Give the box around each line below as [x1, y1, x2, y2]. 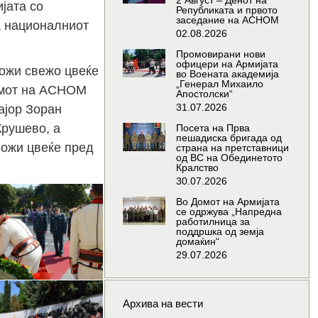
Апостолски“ [175, 88, 233, 100]
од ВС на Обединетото [175, 152, 283, 164]
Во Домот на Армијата [175, 196, 280, 208]
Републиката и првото [175, 4, 278, 16]
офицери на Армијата [175, 58, 278, 70]
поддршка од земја [175, 226, 264, 238]
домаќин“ [175, 236, 219, 248]
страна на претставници [175, 142, 289, 154]
